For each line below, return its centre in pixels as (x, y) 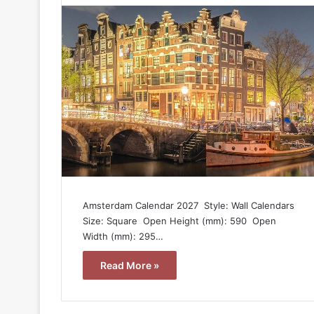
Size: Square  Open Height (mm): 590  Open (179, 220)
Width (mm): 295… (123, 236)
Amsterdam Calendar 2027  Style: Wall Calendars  (190, 205)
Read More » (130, 265)
